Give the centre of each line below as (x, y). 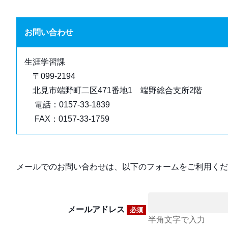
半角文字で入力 (177, 220)
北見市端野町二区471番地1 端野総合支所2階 (113, 90)
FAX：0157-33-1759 (67, 119)
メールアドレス (97, 209)
